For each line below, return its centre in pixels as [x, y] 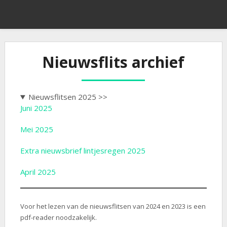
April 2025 [38, 172]
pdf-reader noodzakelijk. [58, 217]
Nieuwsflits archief [113, 62]
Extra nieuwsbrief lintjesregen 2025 [83, 150]
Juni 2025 [36, 108]
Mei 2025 [36, 129]
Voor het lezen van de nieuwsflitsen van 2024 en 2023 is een [113, 206]
